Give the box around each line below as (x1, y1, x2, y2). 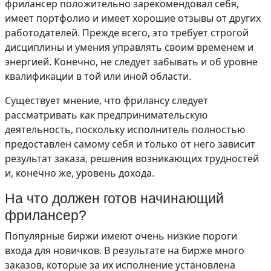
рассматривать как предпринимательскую (5, 108, 207, 122)
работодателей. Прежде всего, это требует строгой (5, 26, 249, 40)
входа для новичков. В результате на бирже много (5, 244, 244, 258)
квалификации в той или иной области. (5, 70, 191, 83)
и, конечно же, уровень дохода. (5, 166, 154, 180)
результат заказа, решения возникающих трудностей (5, 152, 259, 166)
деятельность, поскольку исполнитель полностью (5, 123, 245, 137)
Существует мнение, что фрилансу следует (5, 94, 208, 108)
